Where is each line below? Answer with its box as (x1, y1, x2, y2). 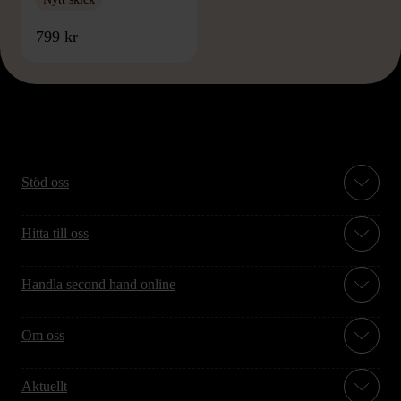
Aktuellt (21, 379, 67, 395)
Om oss (21, 328, 64, 344)
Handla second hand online (21, 277, 175, 293)
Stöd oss (21, 175, 69, 191)
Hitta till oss (21, 226, 89, 242)
